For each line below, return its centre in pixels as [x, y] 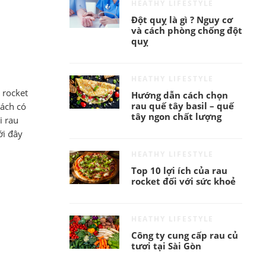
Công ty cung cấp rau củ [184, 236]
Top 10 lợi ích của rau [179, 171]
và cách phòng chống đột [186, 31]
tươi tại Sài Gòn [166, 246]
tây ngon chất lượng [176, 117]
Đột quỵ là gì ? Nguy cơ [182, 20]
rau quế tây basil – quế [182, 106]
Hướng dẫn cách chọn [179, 96]
